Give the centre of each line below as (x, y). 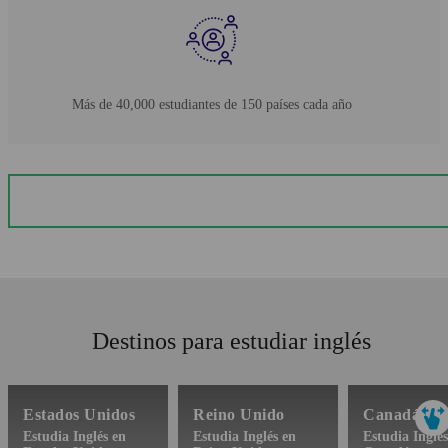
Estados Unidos (79, 415)
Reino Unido (239, 415)
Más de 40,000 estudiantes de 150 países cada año (212, 104)
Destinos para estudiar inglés (231, 340)
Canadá (391, 415)
